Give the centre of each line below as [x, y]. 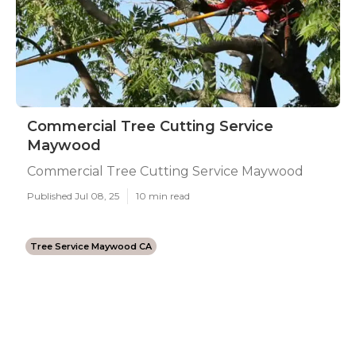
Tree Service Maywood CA [91, 246]
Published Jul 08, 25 [73, 196]
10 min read [163, 196]
